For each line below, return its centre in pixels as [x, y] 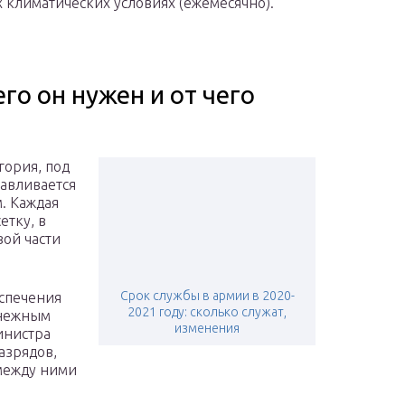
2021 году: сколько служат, [207, 312]
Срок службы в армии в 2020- [207, 296]
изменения [207, 329]
